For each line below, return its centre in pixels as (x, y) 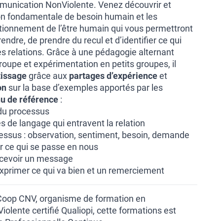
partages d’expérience (113, 76)
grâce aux (48, 76)
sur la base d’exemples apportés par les (85, 88)
